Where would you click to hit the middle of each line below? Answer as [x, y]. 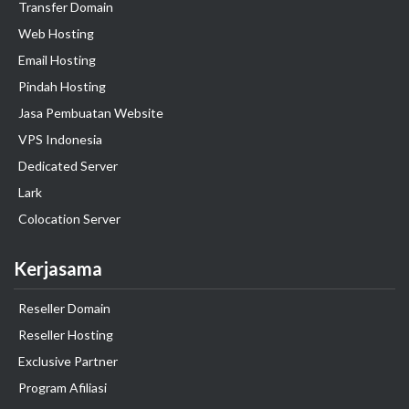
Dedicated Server [68, 166]
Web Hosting [56, 33]
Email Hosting [57, 60]
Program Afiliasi [63, 388]
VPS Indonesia [60, 139]
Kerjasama [58, 268]
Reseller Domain [64, 308]
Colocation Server [69, 219]
